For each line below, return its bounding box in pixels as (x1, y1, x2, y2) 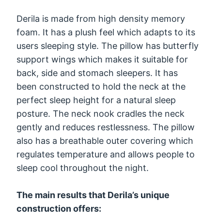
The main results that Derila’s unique (16, 190, 170, 201)
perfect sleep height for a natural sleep (16, 94, 176, 105)
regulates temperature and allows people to (16, 149, 195, 159)
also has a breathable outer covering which (16, 135, 194, 146)
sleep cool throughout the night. (16, 162, 149, 173)
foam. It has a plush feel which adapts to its (16, 27, 196, 37)
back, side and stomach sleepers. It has (16, 67, 178, 78)
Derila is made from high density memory (16, 13, 186, 24)
